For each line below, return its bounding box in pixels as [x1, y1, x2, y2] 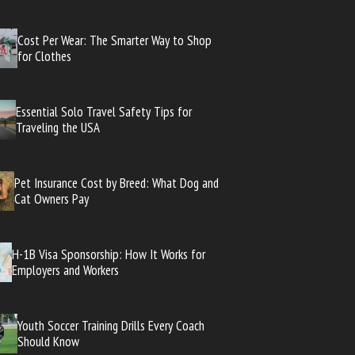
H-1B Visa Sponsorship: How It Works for [12, 245, 206, 263]
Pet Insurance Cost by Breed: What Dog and [13, 174, 219, 192]
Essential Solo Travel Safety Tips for [16, 102, 193, 120]
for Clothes [17, 47, 71, 65]
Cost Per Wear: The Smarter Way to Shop [17, 31, 212, 49]
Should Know [17, 332, 79, 350]
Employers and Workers [12, 261, 120, 279]
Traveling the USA [16, 118, 101, 136]
